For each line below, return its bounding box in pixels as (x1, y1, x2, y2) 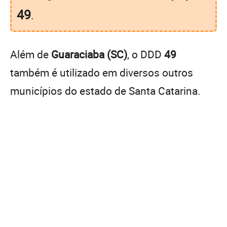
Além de (10, 47, 51, 61)
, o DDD (127, 47, 164, 61)
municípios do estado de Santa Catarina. (10, 83, 201, 98)
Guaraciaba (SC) (51, 47, 127, 61)
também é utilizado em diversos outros (10, 65, 193, 80)
